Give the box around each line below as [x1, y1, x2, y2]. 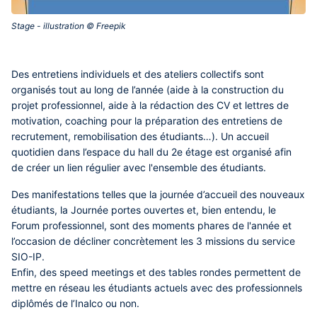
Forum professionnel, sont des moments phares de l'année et [11, 219, 292, 231]
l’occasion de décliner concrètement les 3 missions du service [11, 235, 295, 247]
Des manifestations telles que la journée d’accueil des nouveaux [11, 188, 305, 200]
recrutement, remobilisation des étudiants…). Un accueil [11, 130, 269, 142]
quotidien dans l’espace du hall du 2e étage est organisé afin [11, 146, 292, 158]
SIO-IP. [11, 250, 47, 263]
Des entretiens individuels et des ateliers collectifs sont [11, 68, 264, 80]
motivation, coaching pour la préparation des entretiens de [11, 115, 282, 127]
